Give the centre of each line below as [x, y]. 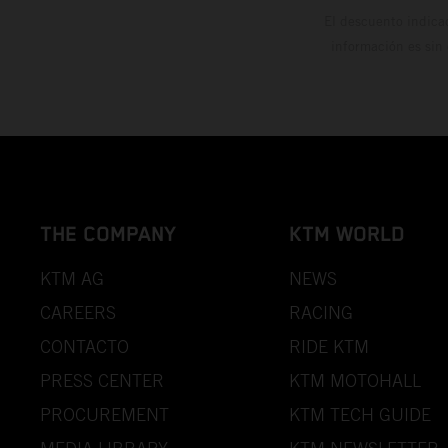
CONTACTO [84, 347]
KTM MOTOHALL [354, 381]
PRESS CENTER [102, 381]
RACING [320, 313]
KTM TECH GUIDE [359, 415]
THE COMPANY [108, 234]
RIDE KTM [328, 347]
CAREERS [78, 313]
